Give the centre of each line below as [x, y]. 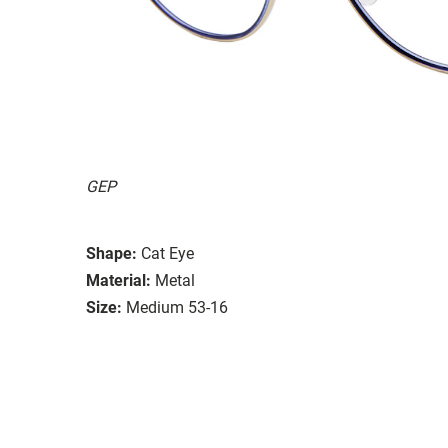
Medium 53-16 [177, 307]
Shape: [111, 253]
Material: [118, 280]
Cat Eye [167, 253]
